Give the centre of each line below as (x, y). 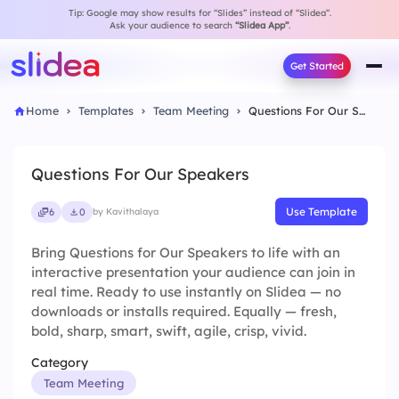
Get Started (317, 66)
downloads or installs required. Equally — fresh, (184, 311)
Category (60, 362)
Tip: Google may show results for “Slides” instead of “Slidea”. (199, 13)
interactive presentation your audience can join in (193, 272)
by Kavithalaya (126, 212)
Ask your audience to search (172, 25)
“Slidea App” (261, 25)
